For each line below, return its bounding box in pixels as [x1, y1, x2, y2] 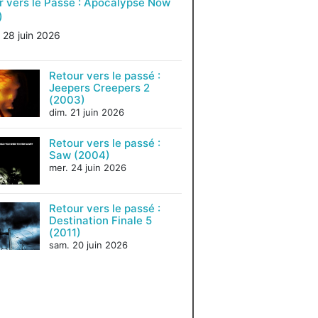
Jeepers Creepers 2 [48, 81, 150, 94]
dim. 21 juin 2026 [48, 106, 124, 118]
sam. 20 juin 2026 [48, 239, 128, 251]
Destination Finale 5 [48, 214, 152, 227]
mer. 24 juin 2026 [48, 162, 126, 173]
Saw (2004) [48, 148, 110, 162]
